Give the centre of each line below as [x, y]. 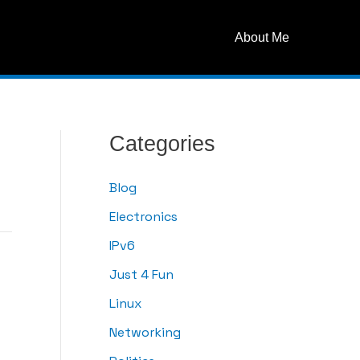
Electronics [143, 217]
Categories [162, 143]
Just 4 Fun [141, 275]
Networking [145, 333]
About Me [262, 37]
